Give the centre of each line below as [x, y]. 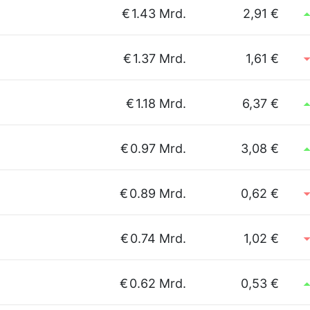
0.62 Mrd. [158, 283]
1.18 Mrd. [161, 103]
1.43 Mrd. [159, 13]
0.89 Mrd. [158, 193]
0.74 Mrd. [158, 238]
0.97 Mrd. [158, 148]
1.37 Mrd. [159, 58]
